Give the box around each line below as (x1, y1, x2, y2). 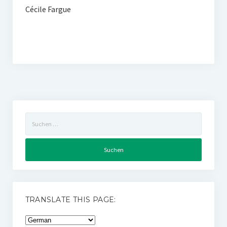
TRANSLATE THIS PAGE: (25, 195, 116, 205)
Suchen (24, 113, 47, 122)
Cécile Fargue (25, 4, 71, 14)
